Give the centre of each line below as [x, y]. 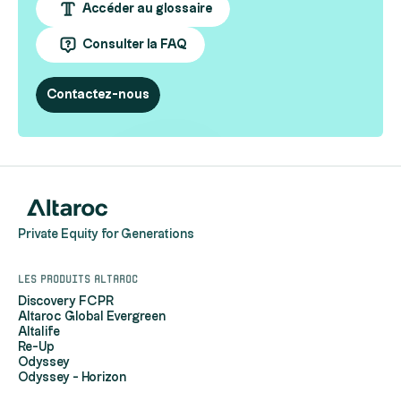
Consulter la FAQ [135, 45]
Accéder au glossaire [147, 9]
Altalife [39, 333]
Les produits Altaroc [78, 277]
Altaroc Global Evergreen [92, 317]
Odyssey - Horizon [72, 378]
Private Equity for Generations [106, 235]
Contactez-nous [98, 95]
